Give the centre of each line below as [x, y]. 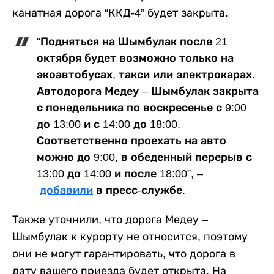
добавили [66, 190]
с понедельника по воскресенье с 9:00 [142, 108]
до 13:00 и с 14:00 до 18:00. [109, 124]
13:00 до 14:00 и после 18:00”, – [120, 174]
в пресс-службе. [139, 190]
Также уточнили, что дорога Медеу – [110, 220]
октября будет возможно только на [135, 58]
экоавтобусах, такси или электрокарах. [146, 75]
